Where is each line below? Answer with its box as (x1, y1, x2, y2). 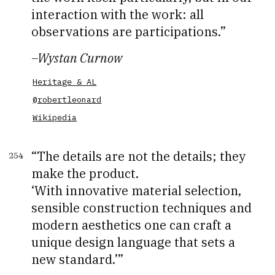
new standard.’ (31, 251, 118, 268)
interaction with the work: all (31, 6, 204, 23)
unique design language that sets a (31, 234, 236, 251)
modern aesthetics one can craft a (31, 217, 232, 234)
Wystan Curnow (37, 49, 123, 66)
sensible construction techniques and (31, 199, 252, 217)
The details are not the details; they (37, 148, 246, 165)
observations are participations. (31, 23, 221, 40)
